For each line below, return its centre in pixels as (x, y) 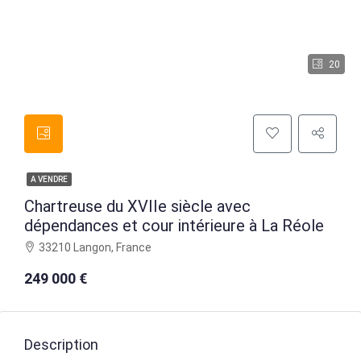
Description (61, 344)
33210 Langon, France (95, 247)
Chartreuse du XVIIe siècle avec (137, 206)
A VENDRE (49, 179)
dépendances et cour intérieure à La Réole (174, 226)
